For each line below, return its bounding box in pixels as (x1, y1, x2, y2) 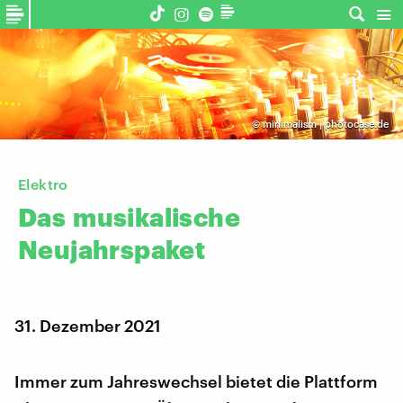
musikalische (73, 202, 241, 232)
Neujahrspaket (18, 235, 206, 264)
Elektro (18, 175, 68, 193)
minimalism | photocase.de (262, 118, 389, 130)
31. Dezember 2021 (14, 316, 161, 336)
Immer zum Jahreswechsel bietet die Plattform (14, 372, 378, 392)
